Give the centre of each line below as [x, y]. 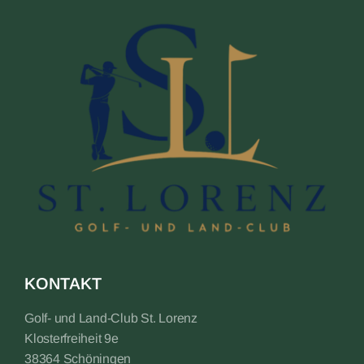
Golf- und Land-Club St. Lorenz [111, 318]
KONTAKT [63, 284]
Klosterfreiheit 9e [71, 338]
